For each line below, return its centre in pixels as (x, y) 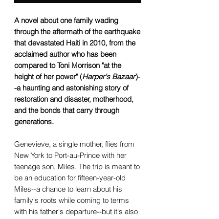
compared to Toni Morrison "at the (68, 65)
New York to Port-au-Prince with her (70, 155)
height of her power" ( (48, 76)
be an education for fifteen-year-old (70, 177)
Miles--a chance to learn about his (68, 189)
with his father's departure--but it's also (76, 211)
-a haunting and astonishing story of (71, 88)
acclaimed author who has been (65, 54)
